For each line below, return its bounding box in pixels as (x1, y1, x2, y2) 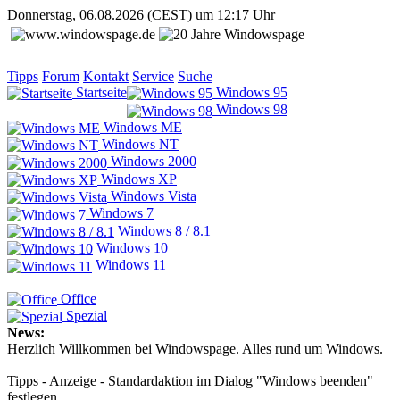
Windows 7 (86, 205, 154, 221)
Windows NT (98, 136, 179, 152)
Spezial (62, 307, 107, 323)
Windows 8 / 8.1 (114, 222, 211, 238)
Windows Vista (107, 187, 196, 204)
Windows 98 (212, 102, 287, 118)
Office (57, 290, 96, 306)
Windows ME (100, 119, 182, 135)
